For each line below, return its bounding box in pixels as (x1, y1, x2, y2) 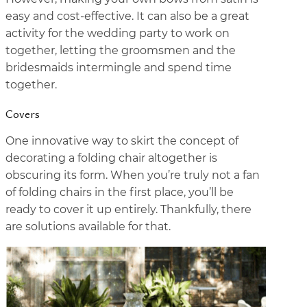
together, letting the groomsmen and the (5, 45, 236, 56)
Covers (5, 105, 40, 121)
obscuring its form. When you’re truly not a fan (5, 169, 260, 181)
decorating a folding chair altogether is (5, 152, 217, 164)
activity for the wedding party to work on (5, 27, 230, 39)
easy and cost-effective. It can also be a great (5, 10, 249, 22)
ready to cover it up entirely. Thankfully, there (5, 204, 251, 215)
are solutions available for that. (5, 221, 173, 232)
